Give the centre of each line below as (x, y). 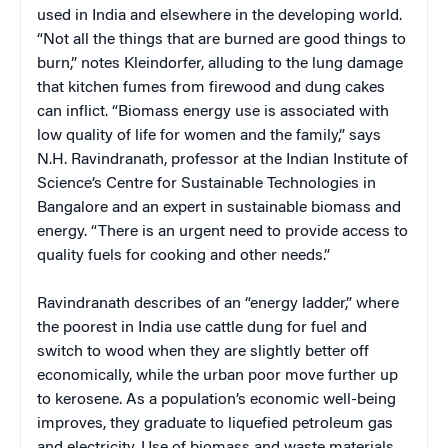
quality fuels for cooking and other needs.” (183, 255)
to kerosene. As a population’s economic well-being (216, 399)
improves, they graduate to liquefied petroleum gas (215, 423)
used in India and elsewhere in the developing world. (219, 15)
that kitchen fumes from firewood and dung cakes (211, 87)
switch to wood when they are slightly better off (203, 351)
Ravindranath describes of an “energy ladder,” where (218, 303)
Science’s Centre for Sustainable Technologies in (206, 183)
